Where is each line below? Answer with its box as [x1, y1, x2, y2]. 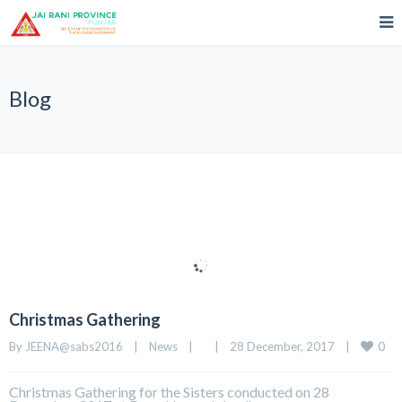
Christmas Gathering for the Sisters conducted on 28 [9, 383, 329, 400]
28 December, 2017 [230, 339, 345, 354]
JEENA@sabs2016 [25, 339, 123, 354]
